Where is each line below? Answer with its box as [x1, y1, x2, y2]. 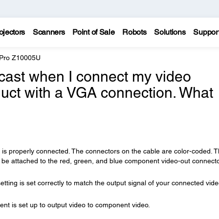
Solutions [154, 27, 186, 37]
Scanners [32, 27, 65, 37]
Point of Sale [72, 27, 115, 37]
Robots [122, 27, 147, 37]
